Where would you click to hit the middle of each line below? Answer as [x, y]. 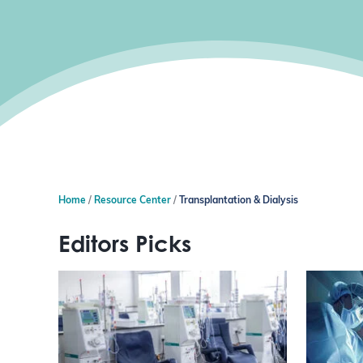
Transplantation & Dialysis [239, 201]
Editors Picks [125, 244]
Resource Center [132, 201]
